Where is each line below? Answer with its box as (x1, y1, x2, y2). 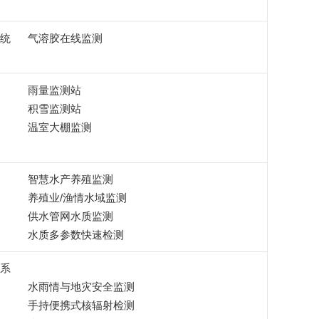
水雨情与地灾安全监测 (27, 281, 135, 293)
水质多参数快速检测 (27, 229, 124, 241)
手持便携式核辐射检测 (27, 299, 135, 311)
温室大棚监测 (27, 121, 92, 133)
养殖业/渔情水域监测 (27, 192, 127, 204)
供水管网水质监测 (27, 210, 113, 222)
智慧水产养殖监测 (27, 173, 113, 185)
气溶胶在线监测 (27, 32, 103, 44)
